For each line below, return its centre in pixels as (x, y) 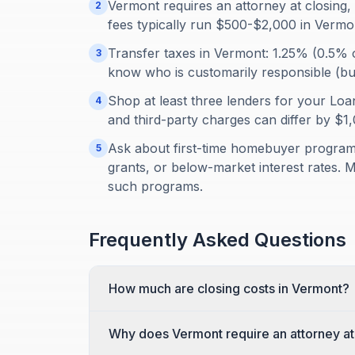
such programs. (155, 186)
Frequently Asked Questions (218, 240)
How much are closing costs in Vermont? (229, 288)
